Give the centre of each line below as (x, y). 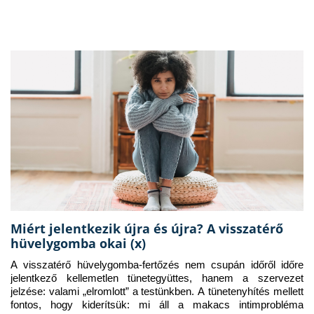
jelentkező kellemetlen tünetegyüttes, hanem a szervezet (157, 279)
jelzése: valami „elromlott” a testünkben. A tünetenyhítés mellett (157, 292)
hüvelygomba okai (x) (78, 244)
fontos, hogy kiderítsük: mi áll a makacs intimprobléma (157, 305)
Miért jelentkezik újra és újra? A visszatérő (147, 229)
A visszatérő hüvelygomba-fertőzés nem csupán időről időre (157, 265)
